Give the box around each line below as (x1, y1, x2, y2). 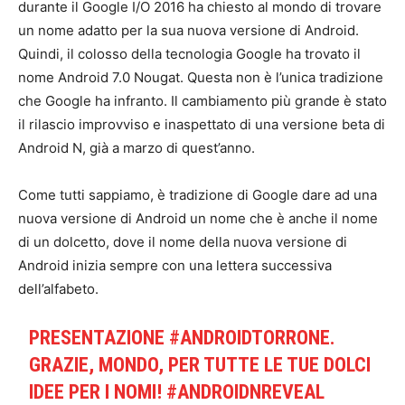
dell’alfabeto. (18, 280, 99, 298)
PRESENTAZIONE (29, 326, 170, 350)
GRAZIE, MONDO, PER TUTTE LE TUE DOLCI (29, 353, 372, 377)
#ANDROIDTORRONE (169, 326, 331, 350)
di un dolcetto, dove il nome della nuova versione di (18, 233, 347, 251)
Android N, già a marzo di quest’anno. (18, 139, 255, 157)
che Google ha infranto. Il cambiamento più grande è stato (18, 92, 387, 110)
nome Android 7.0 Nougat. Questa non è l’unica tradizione (18, 69, 383, 87)
